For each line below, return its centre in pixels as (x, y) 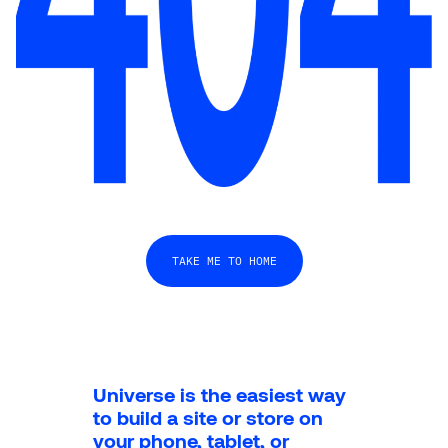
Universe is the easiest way (220, 393)
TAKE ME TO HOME (224, 260)
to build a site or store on (208, 416)
